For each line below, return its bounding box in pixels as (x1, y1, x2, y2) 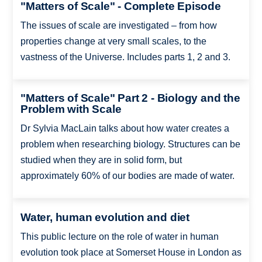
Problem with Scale (20, 103, 122, 116)
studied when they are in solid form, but (20, 155, 182, 166)
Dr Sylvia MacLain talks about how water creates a (20, 123, 229, 134)
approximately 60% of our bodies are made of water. (20, 171, 235, 181)
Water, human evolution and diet (20, 211, 189, 223)
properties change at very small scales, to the (20, 36, 206, 46)
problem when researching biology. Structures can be (20, 139, 240, 150)
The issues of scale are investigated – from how (20, 20, 217, 30)
